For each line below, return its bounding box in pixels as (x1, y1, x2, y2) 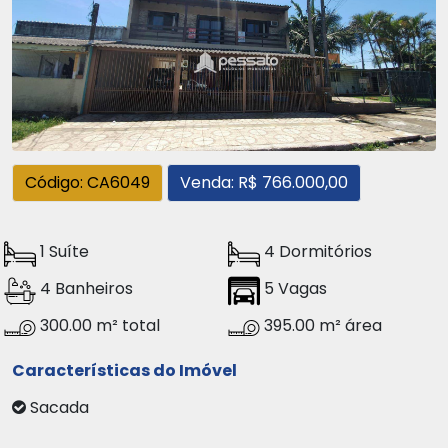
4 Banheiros (36, 276, 133, 300)
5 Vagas (260, 276, 327, 300)
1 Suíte (36, 239, 89, 263)
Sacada (26, 395, 105, 419)
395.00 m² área (260, 313, 382, 337)
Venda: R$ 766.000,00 (180, 170, 348, 194)
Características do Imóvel (12, 358, 237, 382)
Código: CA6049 (25, 170, 150, 194)
